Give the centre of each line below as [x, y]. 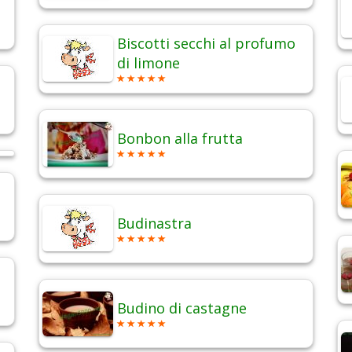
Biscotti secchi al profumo [206, 44]
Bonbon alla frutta [180, 139]
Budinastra [154, 224]
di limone [148, 63]
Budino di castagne [182, 308]
